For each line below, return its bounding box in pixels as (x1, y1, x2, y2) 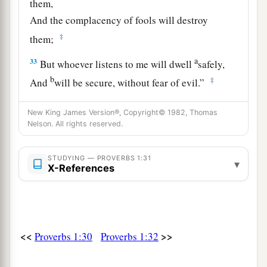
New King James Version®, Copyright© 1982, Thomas (27, 108, 218, 117)
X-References (48, 162, 114, 175)
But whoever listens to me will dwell (38, 57, 195, 71)
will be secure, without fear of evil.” (54, 75, 209, 89)
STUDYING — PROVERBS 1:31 (48, 154, 151, 163)
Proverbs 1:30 (35, 229, 92, 244)
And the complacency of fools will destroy (30, 13, 209, 27)
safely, (198, 57, 225, 71)
